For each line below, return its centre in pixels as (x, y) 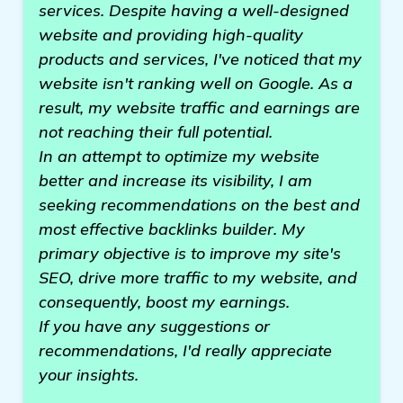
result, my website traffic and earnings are (199, 107)
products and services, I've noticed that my (200, 59)
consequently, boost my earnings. (164, 302)
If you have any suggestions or (154, 326)
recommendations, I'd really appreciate (185, 350)
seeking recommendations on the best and (199, 205)
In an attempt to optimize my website (179, 156)
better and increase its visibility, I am (175, 180)
